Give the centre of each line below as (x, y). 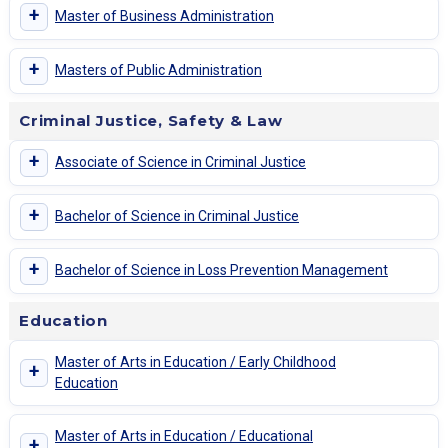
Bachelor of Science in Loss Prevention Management (221, 270)
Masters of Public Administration (158, 70)
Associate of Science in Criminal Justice (180, 162)
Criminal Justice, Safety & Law (151, 120)
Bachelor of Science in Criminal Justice (177, 216)
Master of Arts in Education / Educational (184, 435)
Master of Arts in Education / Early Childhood (195, 361)
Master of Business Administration (164, 16)
